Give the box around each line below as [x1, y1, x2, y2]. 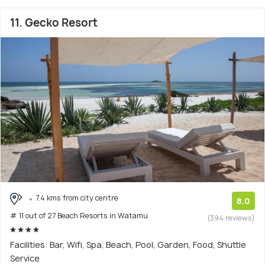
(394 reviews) [208, 213, 255, 224]
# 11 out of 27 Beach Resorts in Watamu [10, 211, 148, 221]
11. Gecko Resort [10, 15, 98, 31]
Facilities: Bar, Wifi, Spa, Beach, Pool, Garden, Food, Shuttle [10, 239, 246, 250]
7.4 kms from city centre [35, 193, 118, 203]
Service [10, 253, 40, 264]
